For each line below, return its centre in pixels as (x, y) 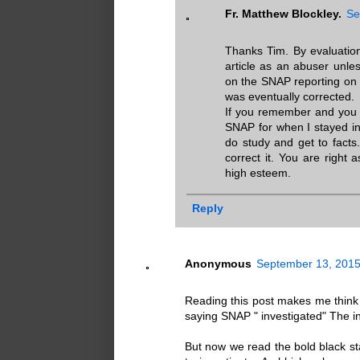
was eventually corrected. (290, 97)
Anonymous (218, 263)
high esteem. (258, 173)
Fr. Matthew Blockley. (283, 14)
